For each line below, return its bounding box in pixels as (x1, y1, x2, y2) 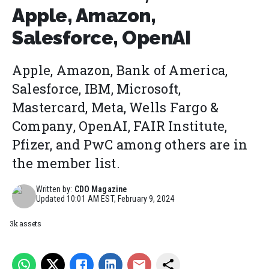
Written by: (36, 184, 73, 195)
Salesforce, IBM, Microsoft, (12, 80, 181, 98)
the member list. (12, 154, 120, 172)
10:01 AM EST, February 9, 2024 (67, 194, 175, 204)
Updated (36, 194, 67, 204)
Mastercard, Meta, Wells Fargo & (12, 98, 219, 116)
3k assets (10, 219, 41, 229)
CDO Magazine (74, 184, 127, 195)
